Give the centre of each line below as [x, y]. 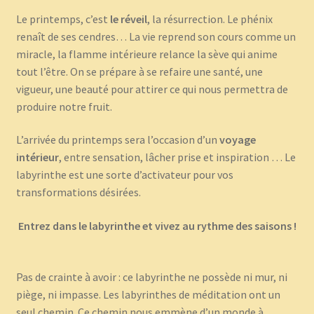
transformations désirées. [79, 192]
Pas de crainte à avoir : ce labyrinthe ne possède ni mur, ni [151, 277]
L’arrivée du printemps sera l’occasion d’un [117, 140]
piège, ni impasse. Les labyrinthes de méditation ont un [148, 294]
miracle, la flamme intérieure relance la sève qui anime [146, 54]
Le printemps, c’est [63, 19]
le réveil [128, 19]
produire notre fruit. [64, 106]
